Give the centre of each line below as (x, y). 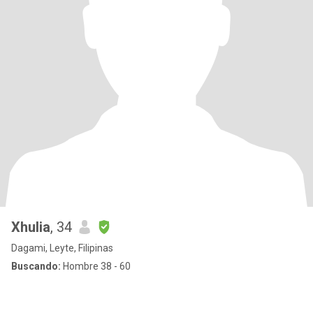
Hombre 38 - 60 (96, 266)
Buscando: (36, 266)
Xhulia (31, 227)
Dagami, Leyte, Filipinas (62, 248)
